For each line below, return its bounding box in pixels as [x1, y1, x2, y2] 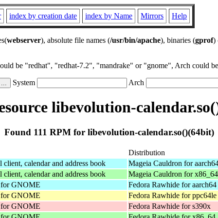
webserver [7, 36, 41, 44]
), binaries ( [161, 36, 195, 44]
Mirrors [141, 12, 163, 20]
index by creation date [9, 12, 77, 20]
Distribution [128, 148, 165, 157]
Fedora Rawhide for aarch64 [128, 180, 217, 189]
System [11, 78, 37, 87]
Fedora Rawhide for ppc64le [128, 191, 217, 200]
